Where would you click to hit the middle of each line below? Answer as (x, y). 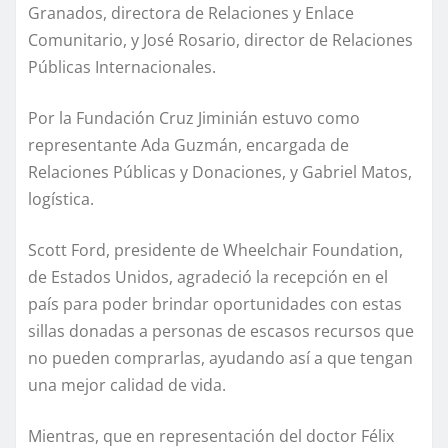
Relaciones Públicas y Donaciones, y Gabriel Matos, (220, 172)
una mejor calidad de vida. (127, 385)
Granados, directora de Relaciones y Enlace (191, 13)
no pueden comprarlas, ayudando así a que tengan (220, 358)
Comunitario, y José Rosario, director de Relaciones (220, 40)
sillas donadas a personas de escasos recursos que (221, 331)
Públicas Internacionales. (122, 67)
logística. (61, 199)
